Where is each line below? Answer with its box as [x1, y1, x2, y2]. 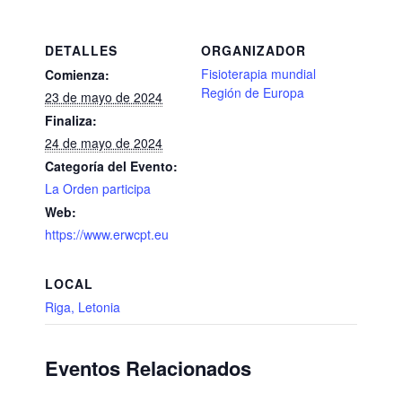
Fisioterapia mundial [201, 65, 316, 83]
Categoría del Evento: [45, 157, 178, 175]
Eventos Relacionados [45, 354, 251, 382]
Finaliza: [45, 111, 97, 129]
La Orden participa [45, 179, 151, 197]
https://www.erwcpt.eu [45, 225, 169, 243]
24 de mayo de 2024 [45, 134, 162, 152]
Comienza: [45, 66, 109, 83]
